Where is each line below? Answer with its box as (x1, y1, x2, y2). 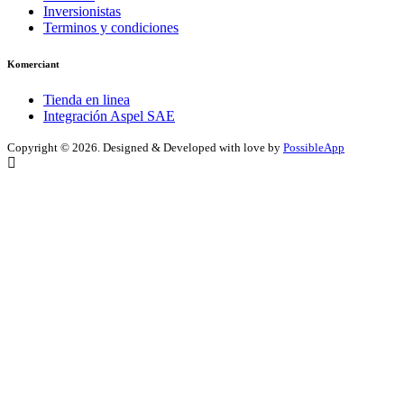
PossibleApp (283, 140, 344, 154)
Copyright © (7, 140, 72, 154)
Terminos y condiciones (43, 19, 179, 35)
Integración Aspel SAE (43, 107, 175, 124)
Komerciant (7, 58, 60, 69)
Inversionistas (43, 3, 121, 19)
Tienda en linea (43, 91, 130, 107)
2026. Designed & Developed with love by (72, 140, 283, 154)
